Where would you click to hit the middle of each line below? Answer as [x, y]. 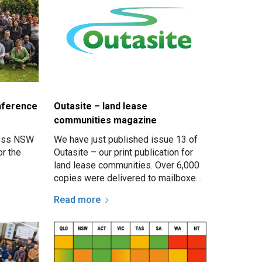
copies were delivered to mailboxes [128, 178]
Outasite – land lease [101, 106]
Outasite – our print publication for [124, 152]
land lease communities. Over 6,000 [127, 165]
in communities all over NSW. [113, 191]
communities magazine [106, 120]
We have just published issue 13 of [126, 139]
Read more [77, 199]
